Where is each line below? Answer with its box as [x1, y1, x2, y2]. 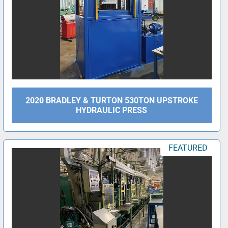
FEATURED [168, 143, 208, 153]
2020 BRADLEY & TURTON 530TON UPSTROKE [25, 96, 198, 106]
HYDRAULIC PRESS [76, 105, 148, 116]
